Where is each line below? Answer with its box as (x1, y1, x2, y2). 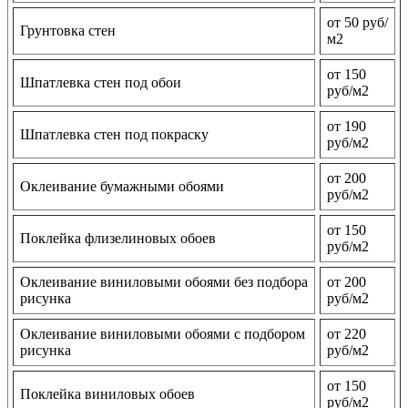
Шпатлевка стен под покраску (20, 127, 209, 143)
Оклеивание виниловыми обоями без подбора (20, 274, 308, 291)
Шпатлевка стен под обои (20, 75, 181, 91)
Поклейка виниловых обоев (20, 386, 195, 403)
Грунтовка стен (20, 23, 116, 39)
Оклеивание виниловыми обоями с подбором (20, 326, 305, 342)
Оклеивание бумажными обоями (20, 178, 224, 195)
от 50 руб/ (327, 15, 388, 31)
